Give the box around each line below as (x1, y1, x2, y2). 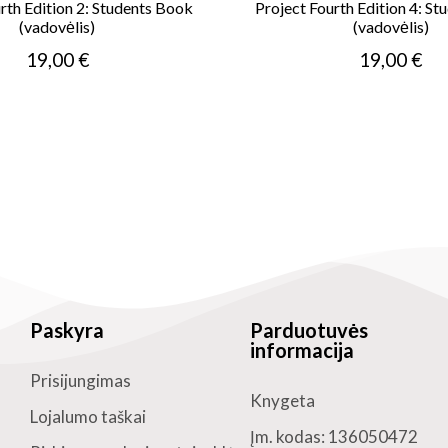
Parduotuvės (249, 318, 368, 342)
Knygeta (249, 390, 315, 411)
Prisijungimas (30, 370, 132, 391)
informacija (249, 338, 354, 362)
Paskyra (30, 318, 105, 342)
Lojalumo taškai (30, 406, 147, 427)
